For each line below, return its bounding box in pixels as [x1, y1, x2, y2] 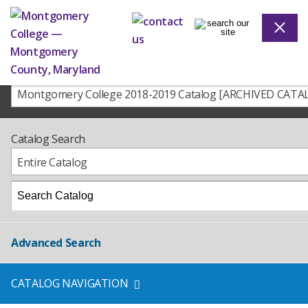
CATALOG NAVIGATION [11, 276, 129, 291]
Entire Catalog [17, 155, 87, 170]
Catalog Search [11, 131, 85, 146]
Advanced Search [11, 235, 101, 250]
